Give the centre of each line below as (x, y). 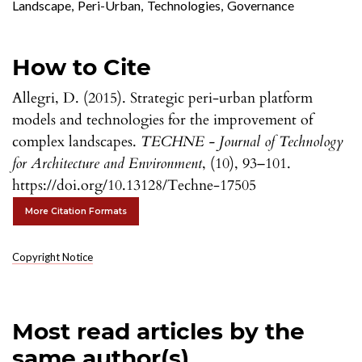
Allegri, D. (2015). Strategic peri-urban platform (162, 98)
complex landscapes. (76, 142)
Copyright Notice (53, 257)
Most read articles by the (158, 331)
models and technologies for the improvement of (162, 120)
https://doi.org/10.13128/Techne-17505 (134, 185)
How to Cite (82, 67)
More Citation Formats (76, 211)
